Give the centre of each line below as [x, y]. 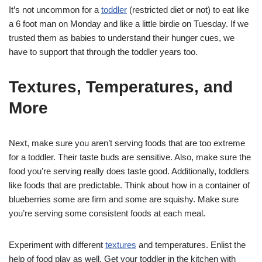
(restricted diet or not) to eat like [188, 10]
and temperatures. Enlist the [191, 245]
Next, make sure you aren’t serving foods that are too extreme [127, 143]
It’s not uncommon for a [55, 10]
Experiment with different [57, 245]
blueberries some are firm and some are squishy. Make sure [124, 199]
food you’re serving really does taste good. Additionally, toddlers [129, 171]
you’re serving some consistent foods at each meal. [107, 213]
